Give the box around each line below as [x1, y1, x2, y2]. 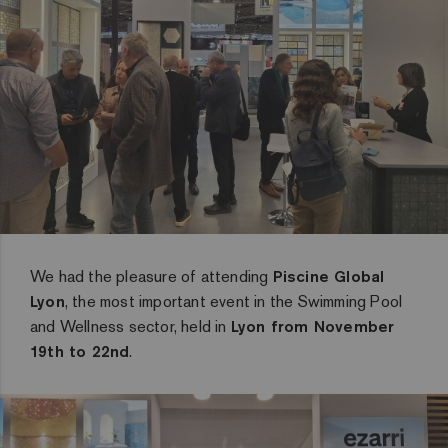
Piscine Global [272, 266, 385, 286]
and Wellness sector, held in [30, 316, 231, 337]
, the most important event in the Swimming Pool [64, 291, 403, 312]
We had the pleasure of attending [30, 266, 273, 287]
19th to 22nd [30, 341, 130, 361]
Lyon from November [230, 316, 395, 336]
